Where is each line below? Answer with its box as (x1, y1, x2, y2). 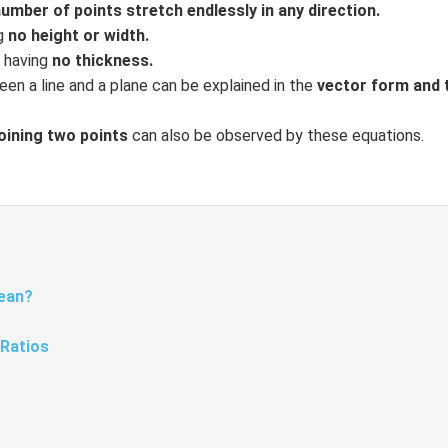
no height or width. (7, 26, 149, 45)
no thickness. (51, 51, 153, 70)
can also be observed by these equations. (127, 126, 424, 145)
